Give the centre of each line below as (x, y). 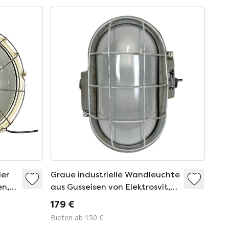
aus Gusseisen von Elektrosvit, (110, 187)
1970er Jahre (77, 199)
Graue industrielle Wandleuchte (115, 174)
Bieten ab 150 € (77, 217)
